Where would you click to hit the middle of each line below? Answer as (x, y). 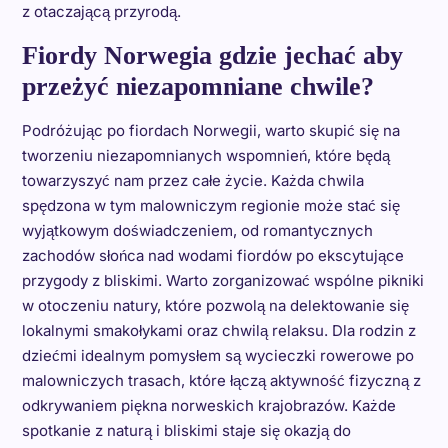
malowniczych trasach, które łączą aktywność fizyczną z (221, 380)
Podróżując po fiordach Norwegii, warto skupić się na (210, 130)
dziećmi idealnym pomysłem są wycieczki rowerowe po (217, 355)
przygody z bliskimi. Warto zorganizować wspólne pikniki (222, 280)
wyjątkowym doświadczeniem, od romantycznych (197, 230)
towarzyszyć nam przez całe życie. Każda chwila (192, 180)
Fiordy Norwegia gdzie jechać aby (212, 55)
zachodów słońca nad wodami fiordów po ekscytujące (212, 255)
